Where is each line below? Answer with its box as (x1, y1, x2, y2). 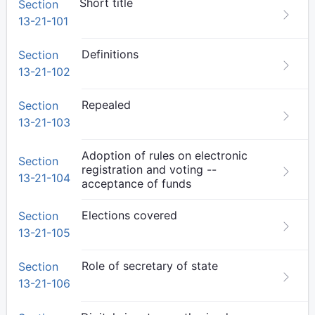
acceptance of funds (82, 176, 191, 191)
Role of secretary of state (82, 259, 218, 273)
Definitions (82, 47, 139, 61)
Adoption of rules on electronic (82, 148, 247, 162)
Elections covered (82, 208, 177, 222)
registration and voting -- (82, 162, 217, 176)
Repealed (82, 98, 131, 112)
